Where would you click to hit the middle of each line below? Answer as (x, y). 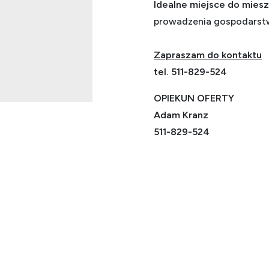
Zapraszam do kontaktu (208, 55)
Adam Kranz (181, 115)
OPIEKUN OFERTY (194, 98)
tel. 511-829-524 (190, 71)
